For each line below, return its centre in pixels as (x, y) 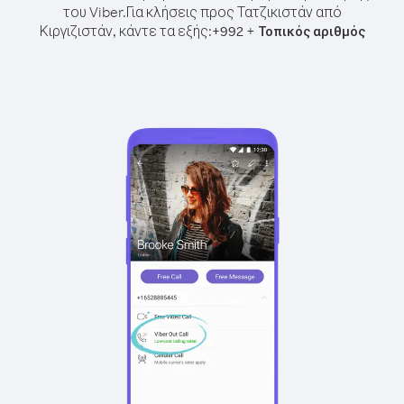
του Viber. (94, 12)
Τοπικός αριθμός (311, 31)
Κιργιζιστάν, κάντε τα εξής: (125, 31)
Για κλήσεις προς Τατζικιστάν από (234, 12)
